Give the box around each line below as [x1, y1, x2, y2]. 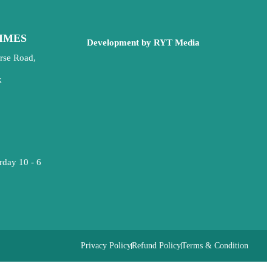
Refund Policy [131, 241, 181, 251]
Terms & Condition [181, 241, 248, 251]
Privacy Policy [80, 241, 131, 251]
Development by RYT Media [86, 38, 200, 48]
